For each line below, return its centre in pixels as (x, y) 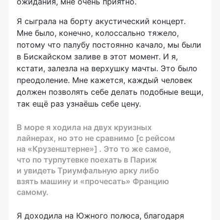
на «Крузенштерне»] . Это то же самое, (94, 149)
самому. (33, 192)
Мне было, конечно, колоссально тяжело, (98, 33)
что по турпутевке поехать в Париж (87, 159)
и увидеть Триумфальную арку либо (88, 170)
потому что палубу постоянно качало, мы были (109, 44)
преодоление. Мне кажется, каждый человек (105, 80)
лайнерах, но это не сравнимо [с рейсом (96, 138)
